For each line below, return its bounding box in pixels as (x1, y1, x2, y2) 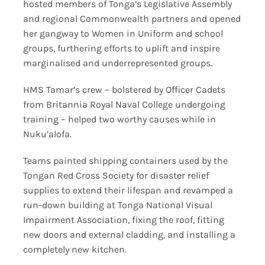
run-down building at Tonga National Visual (22, 199, 212, 211)
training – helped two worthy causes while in (22, 113, 216, 125)
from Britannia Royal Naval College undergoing (22, 98, 225, 110)
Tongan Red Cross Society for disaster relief (22, 169, 209, 181)
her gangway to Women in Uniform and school (22, 27, 223, 39)
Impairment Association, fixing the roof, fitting (22, 214, 224, 225)
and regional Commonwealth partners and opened (22, 12, 241, 24)
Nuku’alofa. (22, 128, 72, 140)
